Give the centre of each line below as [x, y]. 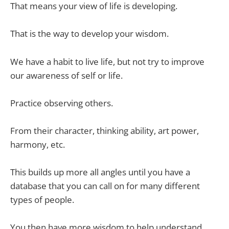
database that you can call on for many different [105, 186]
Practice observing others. [62, 103]
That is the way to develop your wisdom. [89, 34]
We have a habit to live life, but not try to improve [107, 61]
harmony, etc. [38, 144]
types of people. [42, 200]
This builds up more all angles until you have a [100, 172]
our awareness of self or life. [66, 75]
